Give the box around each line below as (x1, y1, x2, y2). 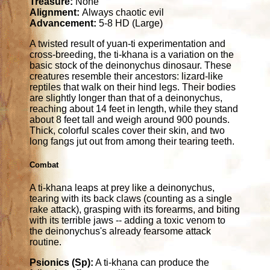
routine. (30, 237, 62, 248)
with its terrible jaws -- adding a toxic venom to (30, 215, 226, 226)
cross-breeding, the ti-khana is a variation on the (30, 49, 234, 60)
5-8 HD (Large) (99, 17, 163, 28)
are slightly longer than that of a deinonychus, (30, 92, 223, 103)
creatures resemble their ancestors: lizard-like (30, 71, 224, 81)
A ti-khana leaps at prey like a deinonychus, (30, 183, 215, 193)
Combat (30, 160, 59, 169)
